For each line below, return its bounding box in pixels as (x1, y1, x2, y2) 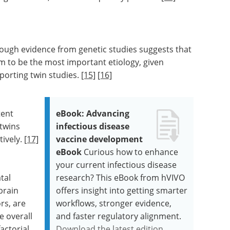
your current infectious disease (56, 159, 177, 170)
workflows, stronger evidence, (56, 197, 172, 209)
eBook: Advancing (56, 107, 130, 119)
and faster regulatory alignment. (56, 210, 182, 222)
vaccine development (56, 133, 143, 145)
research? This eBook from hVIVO (56, 171, 185, 183)
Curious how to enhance (84, 146, 179, 158)
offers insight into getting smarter (56, 184, 188, 196)
